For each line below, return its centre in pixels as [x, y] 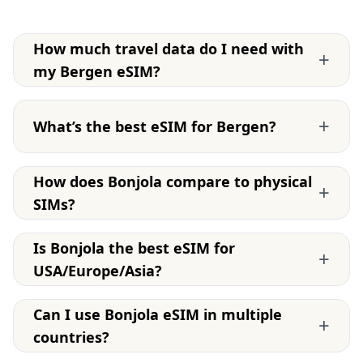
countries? [71, 337]
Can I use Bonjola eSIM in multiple [158, 314]
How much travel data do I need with [169, 48]
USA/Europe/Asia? [98, 270]
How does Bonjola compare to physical [173, 181]
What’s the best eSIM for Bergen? [155, 126]
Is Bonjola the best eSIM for [134, 248]
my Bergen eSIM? [97, 71]
